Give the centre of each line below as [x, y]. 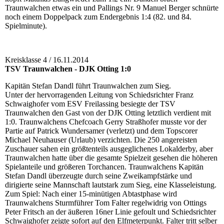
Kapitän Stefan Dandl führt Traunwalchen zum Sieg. [88, 86]
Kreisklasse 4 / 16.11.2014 [47, 60]
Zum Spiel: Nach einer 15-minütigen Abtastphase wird [91, 194]
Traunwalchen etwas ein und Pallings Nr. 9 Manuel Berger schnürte [112, 8]
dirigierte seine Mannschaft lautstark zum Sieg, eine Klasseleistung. [111, 185]
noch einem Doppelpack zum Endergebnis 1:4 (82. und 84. [98, 17]
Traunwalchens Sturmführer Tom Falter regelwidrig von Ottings [106, 203]
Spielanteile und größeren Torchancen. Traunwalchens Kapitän [104, 167]
